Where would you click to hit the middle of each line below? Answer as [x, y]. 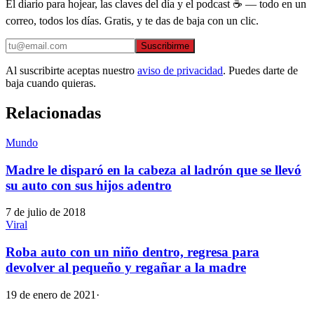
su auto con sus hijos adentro [89, 185]
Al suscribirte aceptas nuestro [70, 71]
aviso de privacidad [180, 71]
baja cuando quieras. [51, 83]
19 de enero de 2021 [51, 294]
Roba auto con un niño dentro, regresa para [132, 252]
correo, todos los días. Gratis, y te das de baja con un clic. [132, 21]
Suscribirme [165, 46]
